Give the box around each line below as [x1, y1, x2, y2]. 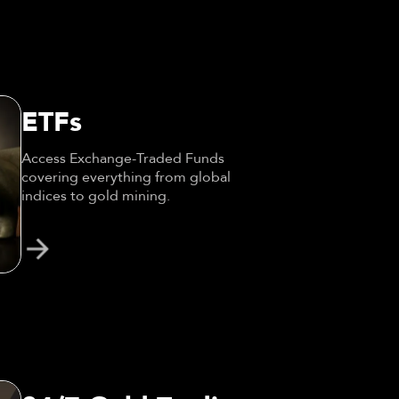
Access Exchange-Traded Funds [20, 148, 224, 168]
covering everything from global [20, 167, 231, 187]
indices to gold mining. [20, 185, 170, 206]
